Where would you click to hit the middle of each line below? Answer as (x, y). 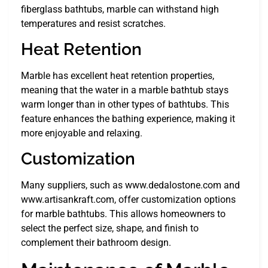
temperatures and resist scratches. (93, 23)
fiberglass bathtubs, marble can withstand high (120, 9)
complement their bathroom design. (96, 243)
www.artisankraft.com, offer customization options (128, 200)
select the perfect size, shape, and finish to (110, 229)
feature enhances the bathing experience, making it (128, 118)
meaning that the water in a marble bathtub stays (125, 90)
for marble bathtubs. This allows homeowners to (123, 214)
